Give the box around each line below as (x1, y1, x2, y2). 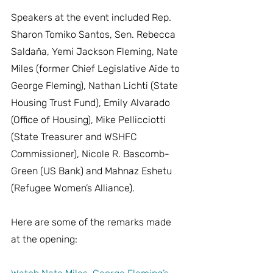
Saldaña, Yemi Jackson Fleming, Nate (11, 45, 180, 57)
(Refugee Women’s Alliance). (11, 182, 135, 194)
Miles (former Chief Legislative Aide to (11, 62, 182, 74)
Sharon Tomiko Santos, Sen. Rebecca (11, 28, 178, 40)
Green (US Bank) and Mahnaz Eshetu (11, 165, 174, 177)
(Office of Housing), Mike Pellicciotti (11, 113, 168, 126)
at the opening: (11, 233, 77, 245)
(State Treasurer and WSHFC (11, 130, 139, 143)
